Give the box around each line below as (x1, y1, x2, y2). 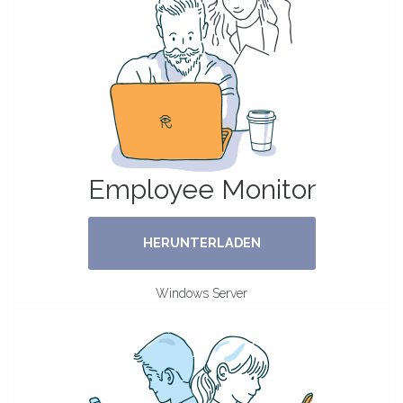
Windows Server (156, 285, 247, 300)
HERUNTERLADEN (142, 235, 261, 251)
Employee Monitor (87, 173, 316, 205)
